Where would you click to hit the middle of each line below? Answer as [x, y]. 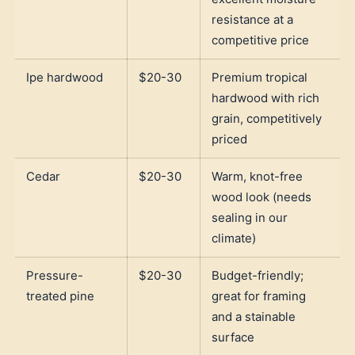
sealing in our [250, 217]
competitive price [260, 40]
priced [229, 139]
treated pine [60, 296]
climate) [234, 238]
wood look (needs [261, 197]
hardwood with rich [265, 97]
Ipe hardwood [65, 77]
